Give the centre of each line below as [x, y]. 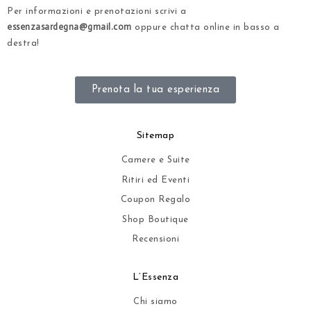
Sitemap [155, 136]
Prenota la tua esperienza [155, 90]
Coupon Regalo [155, 200]
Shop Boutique [155, 219]
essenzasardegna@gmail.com [69, 26]
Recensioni [155, 239]
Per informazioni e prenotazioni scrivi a [96, 11]
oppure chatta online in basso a [205, 27]
